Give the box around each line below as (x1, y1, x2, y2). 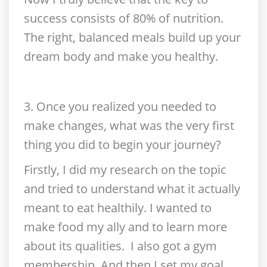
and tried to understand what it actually (24, 181, 240, 197)
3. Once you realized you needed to (24, 98, 216, 114)
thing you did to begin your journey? (24, 136, 221, 153)
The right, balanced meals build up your (24, 29, 241, 45)
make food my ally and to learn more (24, 219, 227, 235)
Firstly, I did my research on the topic (24, 162, 226, 178)
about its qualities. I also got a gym (24, 238, 217, 254)
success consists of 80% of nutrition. (24, 10, 223, 26)
